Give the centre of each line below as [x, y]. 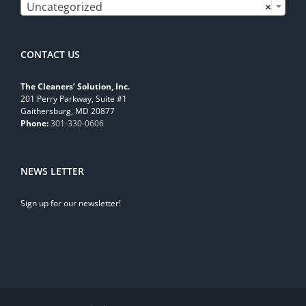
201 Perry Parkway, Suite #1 [74, 99]
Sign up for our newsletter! [71, 204]
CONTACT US [50, 55]
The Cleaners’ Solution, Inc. [75, 87]
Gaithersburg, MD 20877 [68, 111]
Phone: [34, 124]
